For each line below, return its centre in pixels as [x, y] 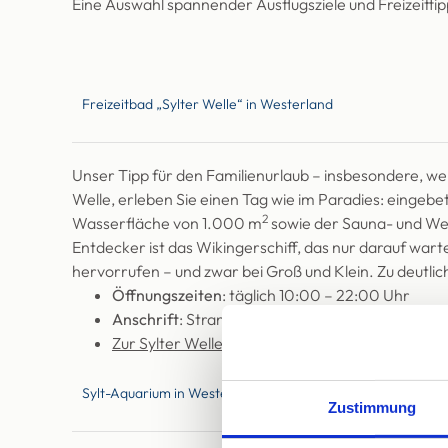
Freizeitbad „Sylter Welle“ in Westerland [207, 103]
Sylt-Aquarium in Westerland [171, 392]
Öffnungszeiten [167, 295]
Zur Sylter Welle [167, 343]
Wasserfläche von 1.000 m [167, 223]
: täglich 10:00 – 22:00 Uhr [316, 295]
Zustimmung [372, 407]
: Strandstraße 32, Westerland [285, 319]
